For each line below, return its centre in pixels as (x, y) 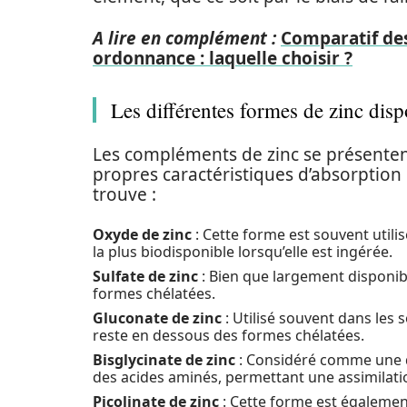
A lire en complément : (184, 38)
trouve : (124, 194)
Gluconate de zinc (157, 318)
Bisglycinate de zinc (164, 360)
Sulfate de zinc (145, 276)
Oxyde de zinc (142, 234)
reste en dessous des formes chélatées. (228, 335)
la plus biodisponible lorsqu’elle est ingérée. (243, 252)
